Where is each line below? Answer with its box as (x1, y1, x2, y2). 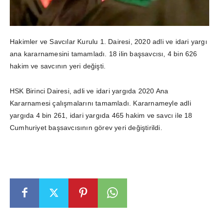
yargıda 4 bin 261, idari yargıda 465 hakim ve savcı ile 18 (10, 111, 193, 119)
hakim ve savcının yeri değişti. (10, 62, 106, 70)
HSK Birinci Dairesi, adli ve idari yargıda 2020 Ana (10, 87, 169, 95)
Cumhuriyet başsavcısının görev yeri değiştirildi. (10, 123, 162, 131)
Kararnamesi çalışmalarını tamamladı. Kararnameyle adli (10, 99, 191, 107)
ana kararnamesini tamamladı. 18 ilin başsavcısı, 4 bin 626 (10, 49, 197, 58)
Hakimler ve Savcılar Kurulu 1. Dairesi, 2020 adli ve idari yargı (10, 37, 207, 45)
